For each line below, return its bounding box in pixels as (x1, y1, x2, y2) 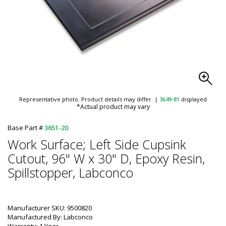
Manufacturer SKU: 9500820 (8, 203, 92, 212)
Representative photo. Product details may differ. (19, 95, 154, 103)
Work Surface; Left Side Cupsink (8, 136, 186, 153)
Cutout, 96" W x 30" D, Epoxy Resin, (8, 150, 205, 167)
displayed (180, 95, 207, 103)
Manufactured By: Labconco (8, 212, 93, 221)
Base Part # (8, 123, 44, 132)
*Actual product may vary (76, 102, 150, 111)
